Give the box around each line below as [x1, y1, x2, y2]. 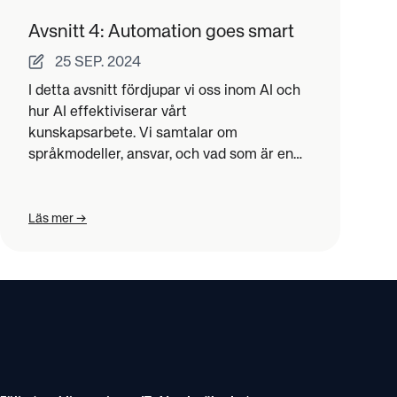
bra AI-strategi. [28, 168, 126, 183]
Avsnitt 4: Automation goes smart [28, 22, 294, 42]
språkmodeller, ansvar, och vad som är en [28, 147, 293, 162]
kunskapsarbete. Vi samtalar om [28, 126, 237, 141]
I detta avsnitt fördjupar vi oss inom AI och [28, 83, 300, 98]
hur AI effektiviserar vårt [28, 105, 187, 120]
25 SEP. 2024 [55, 55, 141, 70]
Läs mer [28, 212, 74, 225]
